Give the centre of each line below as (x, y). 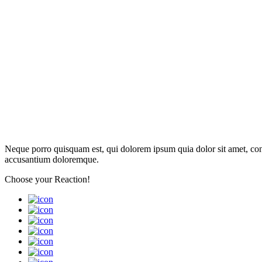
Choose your (30, 180)
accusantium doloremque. (52, 160)
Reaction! (72, 180)
